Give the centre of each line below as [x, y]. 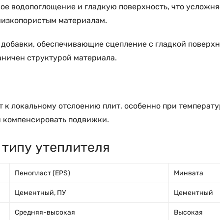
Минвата [189, 173]
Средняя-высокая [45, 213]
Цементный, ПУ [40, 193]
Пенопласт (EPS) [42, 173]
